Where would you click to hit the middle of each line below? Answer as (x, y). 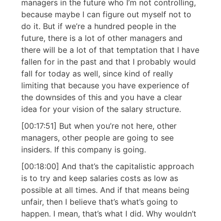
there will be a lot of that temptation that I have (110, 50)
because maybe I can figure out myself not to (106, 15)
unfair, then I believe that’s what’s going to (100, 202)
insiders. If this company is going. (84, 150)
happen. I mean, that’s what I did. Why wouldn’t (109, 214)
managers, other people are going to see (97, 138)
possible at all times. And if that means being (105, 190)
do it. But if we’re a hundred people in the (99, 26)
